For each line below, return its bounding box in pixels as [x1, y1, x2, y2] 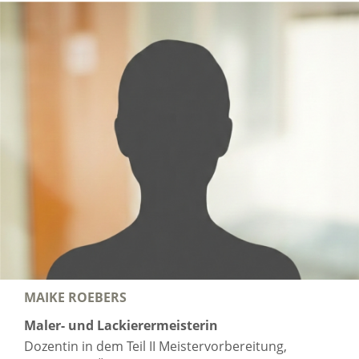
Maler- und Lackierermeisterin [24, 316, 218, 334]
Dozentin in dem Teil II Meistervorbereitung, [24, 337, 287, 355]
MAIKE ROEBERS [24, 288, 127, 306]
